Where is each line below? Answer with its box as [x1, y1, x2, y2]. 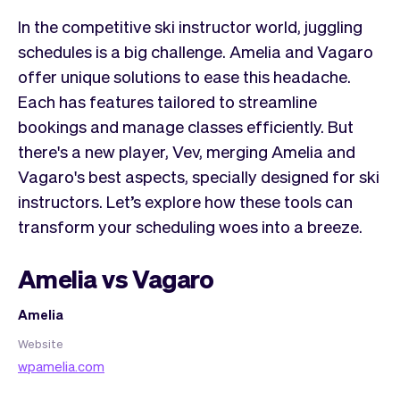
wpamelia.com [18, 356, 104, 375]
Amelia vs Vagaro [18, 262, 214, 295]
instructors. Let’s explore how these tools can [18, 189, 353, 212]
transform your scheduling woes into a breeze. [18, 214, 362, 237]
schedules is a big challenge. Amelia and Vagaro [18, 39, 373, 62]
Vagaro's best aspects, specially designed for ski [18, 164, 379, 187]
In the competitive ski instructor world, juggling [18, 14, 362, 37]
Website [18, 335, 63, 351]
